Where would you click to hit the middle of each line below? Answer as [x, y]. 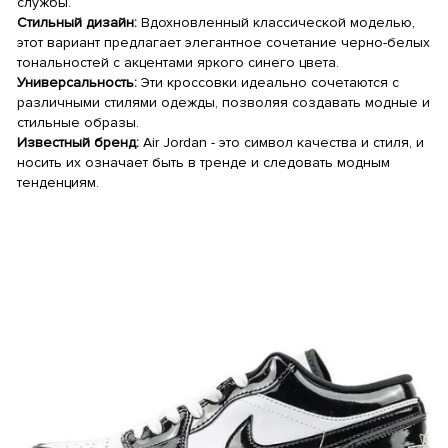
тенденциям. [58, 182]
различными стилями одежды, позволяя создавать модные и [223, 102]
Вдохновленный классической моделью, [276, 22]
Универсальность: [77, 82]
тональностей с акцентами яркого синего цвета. [178, 62]
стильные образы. [78, 122]
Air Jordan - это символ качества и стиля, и [281, 142]
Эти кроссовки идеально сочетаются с [268, 82]
